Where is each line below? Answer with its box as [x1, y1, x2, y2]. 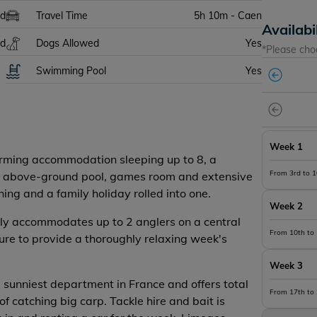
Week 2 [270, 200, 304, 212]
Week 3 [270, 260, 304, 271]
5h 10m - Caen [194, 9, 263, 22]
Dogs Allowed [36, 37, 100, 50]
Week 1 [270, 141, 304, 152]
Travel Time [36, 9, 88, 22]
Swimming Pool [36, 64, 107, 77]
